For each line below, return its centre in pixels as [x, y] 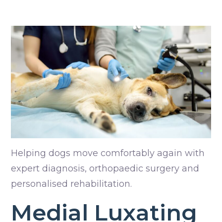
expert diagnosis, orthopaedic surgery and [105, 169]
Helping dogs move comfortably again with [108, 153]
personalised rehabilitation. [71, 184]
